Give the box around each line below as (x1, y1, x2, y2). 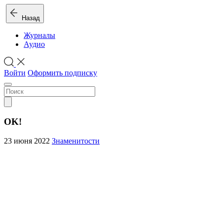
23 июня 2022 (4, 136, 52, 145)
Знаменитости (52, 136, 100, 145)
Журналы (24, 31, 55, 39)
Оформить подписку (28, 69, 97, 77)
